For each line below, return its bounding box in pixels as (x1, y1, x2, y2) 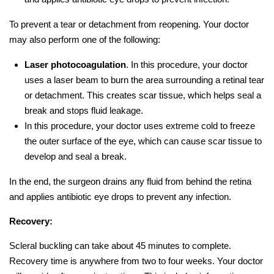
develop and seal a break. (24, 150, 127, 161)
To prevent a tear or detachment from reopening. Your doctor (9, 18, 249, 29)
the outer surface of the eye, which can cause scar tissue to (24, 135, 262, 146)
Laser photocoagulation (24, 59, 126, 70)
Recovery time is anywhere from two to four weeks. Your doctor (9, 255, 263, 266)
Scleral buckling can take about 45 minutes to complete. (9, 240, 231, 251)
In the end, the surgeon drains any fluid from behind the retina (9, 176, 251, 187)
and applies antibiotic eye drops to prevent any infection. (9, 191, 231, 202)
